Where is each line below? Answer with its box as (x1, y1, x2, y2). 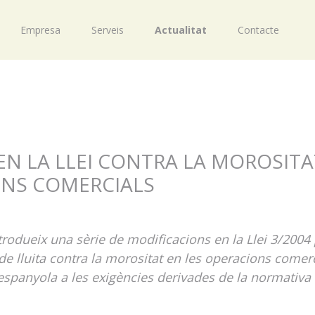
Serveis (91, 23, 124, 37)
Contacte (238, 23, 279, 37)
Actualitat (155, 23, 207, 37)
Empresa (20, 23, 60, 37)
